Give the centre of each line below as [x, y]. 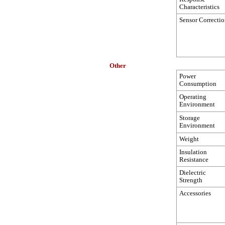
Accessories [195, 193]
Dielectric [193, 173]
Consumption [198, 84]
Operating [193, 97]
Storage [190, 118]
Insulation [193, 152]
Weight [189, 139]
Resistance [194, 160]
